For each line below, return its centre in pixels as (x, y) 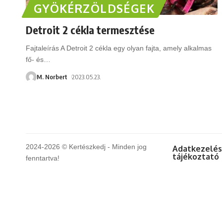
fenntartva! (43, 158)
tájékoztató (196, 156)
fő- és (35, 59)
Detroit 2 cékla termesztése (90, 29)
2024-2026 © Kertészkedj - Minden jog (86, 146)
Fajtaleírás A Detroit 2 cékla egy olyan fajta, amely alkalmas (119, 48)
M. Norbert (52, 77)
